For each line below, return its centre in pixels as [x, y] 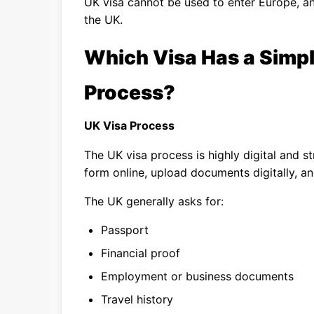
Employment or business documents [197, 276]
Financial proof [141, 253]
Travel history [137, 299]
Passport [125, 230]
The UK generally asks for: [154, 201]
